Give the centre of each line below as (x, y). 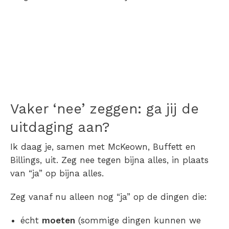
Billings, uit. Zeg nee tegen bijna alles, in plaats (109, 160)
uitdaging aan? (60, 128)
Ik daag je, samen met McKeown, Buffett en (103, 147)
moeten (59, 221)
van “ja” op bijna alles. (57, 174)
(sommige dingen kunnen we (138, 221)
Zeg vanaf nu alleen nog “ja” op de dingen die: (109, 197)
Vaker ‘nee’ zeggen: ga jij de (105, 109)
